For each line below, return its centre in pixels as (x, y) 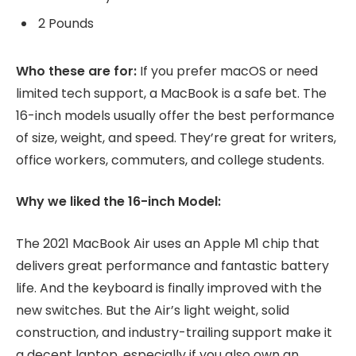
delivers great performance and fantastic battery (172, 265)
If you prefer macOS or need (229, 71)
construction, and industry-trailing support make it (174, 332)
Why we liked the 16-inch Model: (118, 202)
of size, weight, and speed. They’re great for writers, (176, 137)
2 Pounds (66, 24)
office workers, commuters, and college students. (170, 160)
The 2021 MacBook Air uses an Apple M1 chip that (168, 243)
